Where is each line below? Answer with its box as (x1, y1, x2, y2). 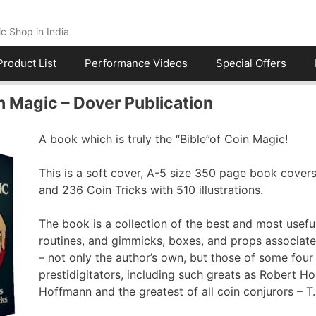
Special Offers (216, 56, 287, 70)
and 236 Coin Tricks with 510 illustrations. (39, 183, 263, 197)
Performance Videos (85, 56, 188, 70)
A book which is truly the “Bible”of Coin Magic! (39, 132, 288, 146)
